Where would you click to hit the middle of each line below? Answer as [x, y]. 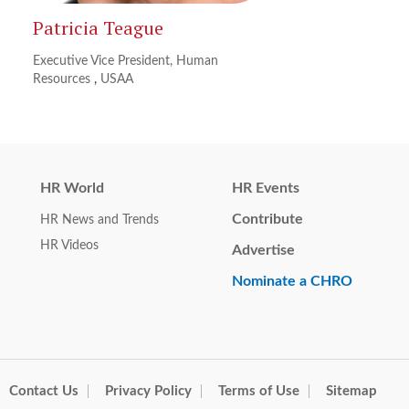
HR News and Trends [100, 220]
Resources [64, 80]
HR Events [266, 189]
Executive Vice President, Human [126, 62]
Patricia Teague [99, 28]
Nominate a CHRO [292, 282]
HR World [72, 189]
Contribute [267, 220]
